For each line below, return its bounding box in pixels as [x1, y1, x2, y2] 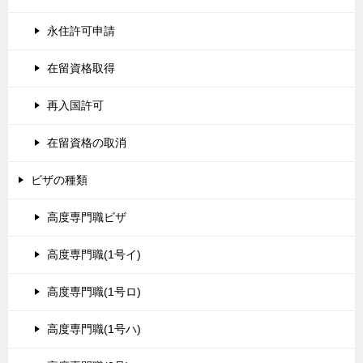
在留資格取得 [47, 61, 115, 75]
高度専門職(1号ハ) [47, 322, 141, 335]
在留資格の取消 [47, 135, 126, 149]
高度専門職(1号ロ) [47, 284, 141, 298]
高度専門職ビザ [47, 210, 126, 224]
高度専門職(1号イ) [47, 247, 141, 261]
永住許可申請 [47, 23, 115, 37]
